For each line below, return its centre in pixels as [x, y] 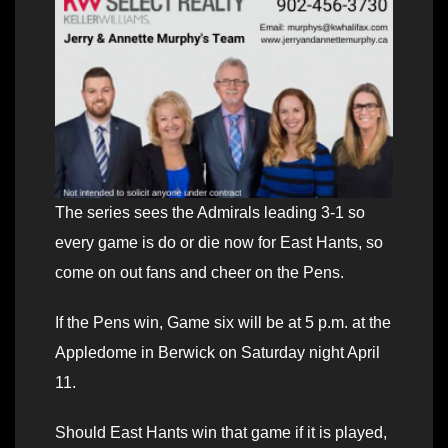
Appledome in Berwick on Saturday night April [217, 353]
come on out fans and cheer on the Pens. [199, 273]
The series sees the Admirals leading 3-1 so [210, 213]
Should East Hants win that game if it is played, [221, 433]
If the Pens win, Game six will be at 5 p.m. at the [223, 323]
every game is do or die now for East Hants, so [219, 243]
